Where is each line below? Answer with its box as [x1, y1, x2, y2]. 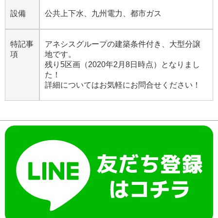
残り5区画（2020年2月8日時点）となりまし [45, 60, 200, 69]
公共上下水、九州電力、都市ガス [45, 9, 162, 18]
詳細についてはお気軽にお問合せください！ [45, 81, 200, 89]
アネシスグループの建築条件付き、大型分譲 [45, 40, 200, 48]
